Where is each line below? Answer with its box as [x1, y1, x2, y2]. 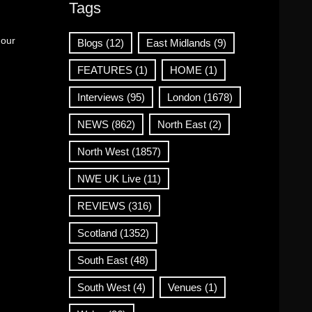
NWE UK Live [77, 172, 141, 185]
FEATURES [77, 63, 132, 76]
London [166, 91, 201, 103]
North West [77, 145, 129, 157]
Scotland [77, 226, 117, 239]
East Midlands [146, 36, 211, 49]
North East [157, 118, 206, 130]
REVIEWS [77, 199, 125, 212]
